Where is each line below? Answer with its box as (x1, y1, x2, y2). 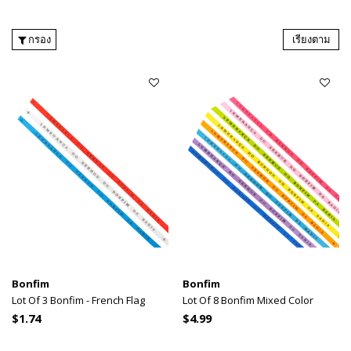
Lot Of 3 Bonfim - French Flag (12, 293, 145, 308)
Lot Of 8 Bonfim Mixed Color (183, 293, 314, 308)
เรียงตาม (291, 31, 331, 46)
